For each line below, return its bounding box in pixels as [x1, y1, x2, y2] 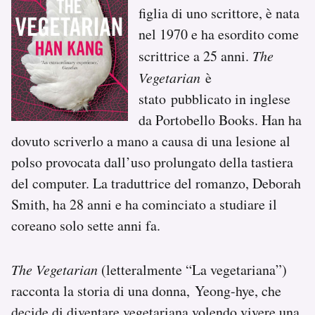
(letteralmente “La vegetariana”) [98, 259, 287, 279]
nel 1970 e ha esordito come [139, 24, 300, 44]
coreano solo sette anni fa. [11, 215, 160, 235]
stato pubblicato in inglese [139, 89, 291, 108]
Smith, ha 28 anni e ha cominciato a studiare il [11, 194, 277, 214]
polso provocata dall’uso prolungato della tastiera [11, 152, 293, 172]
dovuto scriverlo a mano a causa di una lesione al [11, 131, 290, 150]
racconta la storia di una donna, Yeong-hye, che [11, 281, 281, 300]
